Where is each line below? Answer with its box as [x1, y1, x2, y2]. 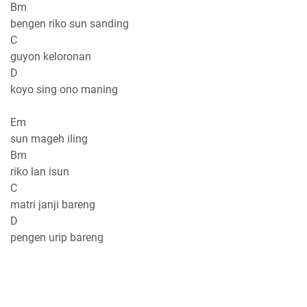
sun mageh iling [10, 132, 88, 145]
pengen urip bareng [10, 230, 103, 244]
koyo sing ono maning [10, 82, 118, 96]
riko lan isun [10, 164, 69, 178]
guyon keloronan [10, 49, 91, 63]
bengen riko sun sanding [10, 16, 129, 30]
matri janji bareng [10, 197, 95, 211]
